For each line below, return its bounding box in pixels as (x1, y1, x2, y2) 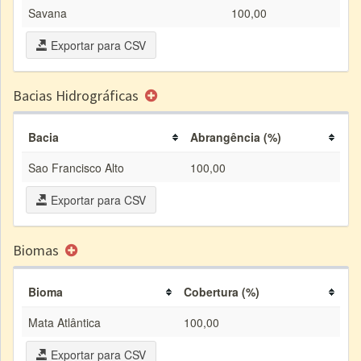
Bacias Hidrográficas (13, 86, 142, 105)
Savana (28, 5, 67, 21)
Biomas (13, 241, 62, 259)
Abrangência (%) (190, 129, 281, 145)
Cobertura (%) (184, 284, 259, 300)
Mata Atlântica (28, 314, 101, 330)
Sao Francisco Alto (28, 160, 124, 176)
